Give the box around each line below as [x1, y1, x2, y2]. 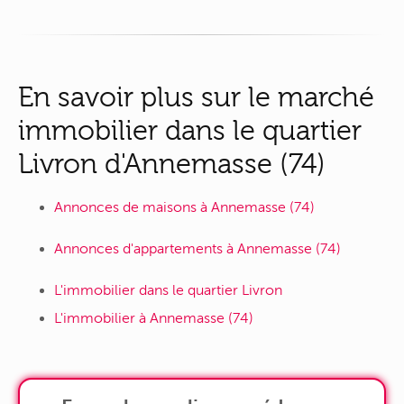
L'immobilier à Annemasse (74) [54, 310, 253, 327]
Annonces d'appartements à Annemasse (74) [54, 241, 341, 258]
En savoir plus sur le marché [18, 80, 374, 113]
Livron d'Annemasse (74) [18, 147, 326, 179]
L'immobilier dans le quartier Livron [54, 282, 282, 299]
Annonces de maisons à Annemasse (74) [54, 199, 315, 216]
